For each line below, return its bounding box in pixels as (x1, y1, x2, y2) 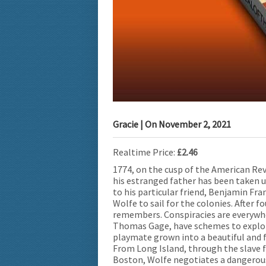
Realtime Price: (113, 146, 177, 159)
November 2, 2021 (159, 118, 231, 131)
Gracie (113, 118, 138, 131)
